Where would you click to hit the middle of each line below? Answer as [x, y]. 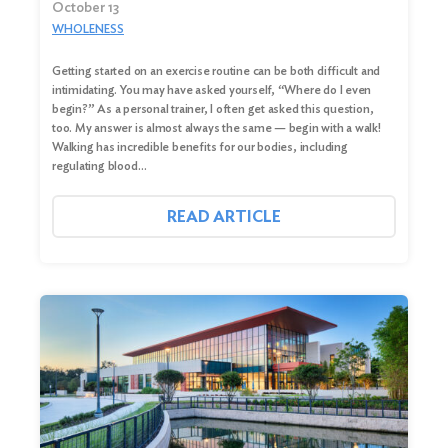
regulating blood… [99, 166]
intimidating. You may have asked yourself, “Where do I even [212, 90]
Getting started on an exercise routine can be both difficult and [216, 71]
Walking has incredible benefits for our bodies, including [200, 147]
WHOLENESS [88, 29]
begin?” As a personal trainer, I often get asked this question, [213, 109]
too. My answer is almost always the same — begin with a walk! [216, 128]
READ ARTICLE [224, 217]
